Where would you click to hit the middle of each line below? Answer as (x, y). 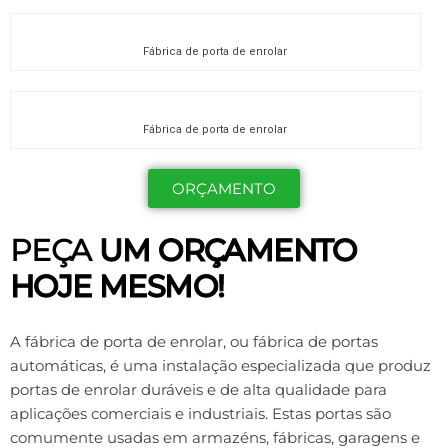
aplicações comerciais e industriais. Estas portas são (200, 413)
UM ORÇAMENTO (228, 250)
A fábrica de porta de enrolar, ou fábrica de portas (194, 341)
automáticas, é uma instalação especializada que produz (220, 365)
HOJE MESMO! (117, 286)
